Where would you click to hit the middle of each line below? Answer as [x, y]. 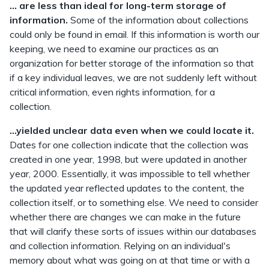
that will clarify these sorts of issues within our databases [133, 231]
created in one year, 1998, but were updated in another [128, 159]
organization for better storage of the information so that [132, 63]
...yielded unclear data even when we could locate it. [132, 130]
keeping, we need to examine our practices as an [114, 49]
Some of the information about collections [158, 20]
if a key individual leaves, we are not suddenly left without [133, 77]
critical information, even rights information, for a [112, 92]
